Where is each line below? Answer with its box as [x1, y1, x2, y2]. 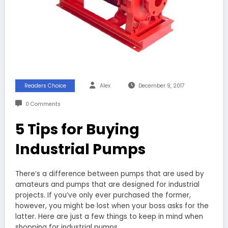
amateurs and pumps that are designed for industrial [15, 179, 199, 189]
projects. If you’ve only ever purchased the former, [15, 190, 191, 200]
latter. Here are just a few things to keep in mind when [15, 211, 203, 221]
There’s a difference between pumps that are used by [15, 168, 204, 179]
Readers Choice [24, 81, 66, 90]
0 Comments [25, 100, 61, 108]
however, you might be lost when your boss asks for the [15, 201, 209, 211]
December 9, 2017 [138, 81, 185, 90]
